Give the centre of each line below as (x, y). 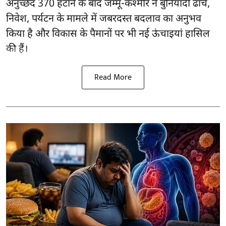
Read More (113, 78)
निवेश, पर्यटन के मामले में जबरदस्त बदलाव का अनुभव (104, 19)
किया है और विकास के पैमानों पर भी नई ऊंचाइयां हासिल (108, 35)
